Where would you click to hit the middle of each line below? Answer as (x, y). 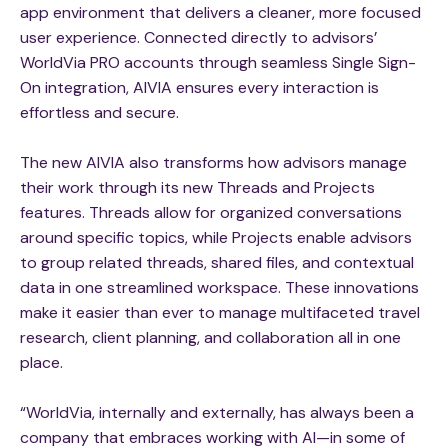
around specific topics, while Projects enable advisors (216, 238)
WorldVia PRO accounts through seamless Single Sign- (218, 63)
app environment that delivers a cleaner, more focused (220, 13)
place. (41, 363)
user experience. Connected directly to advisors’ (198, 38)
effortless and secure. (101, 113)
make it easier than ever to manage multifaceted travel (220, 313)
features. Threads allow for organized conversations (211, 213)
